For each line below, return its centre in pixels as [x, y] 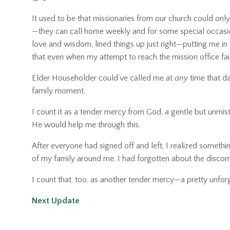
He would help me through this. [86, 125]
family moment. [59, 91]
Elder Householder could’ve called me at [103, 78]
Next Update [56, 201]
